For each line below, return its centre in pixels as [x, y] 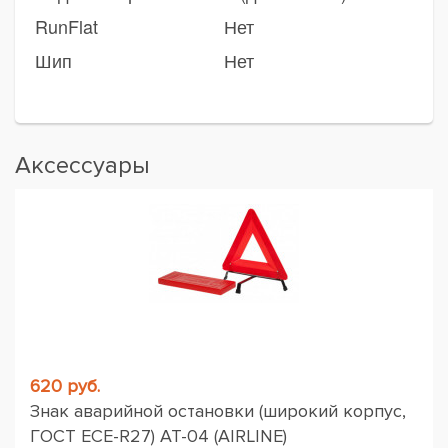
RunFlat [66, 26]
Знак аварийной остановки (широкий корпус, [218, 411]
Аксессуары [82, 165]
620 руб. [65, 386]
